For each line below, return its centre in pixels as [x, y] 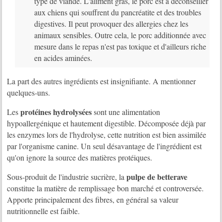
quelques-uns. [29, 93]
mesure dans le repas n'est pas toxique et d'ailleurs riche [120, 47]
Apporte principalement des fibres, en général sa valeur [93, 200]
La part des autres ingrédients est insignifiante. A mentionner [102, 81]
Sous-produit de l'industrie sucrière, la [67, 177]
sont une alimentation [126, 112]
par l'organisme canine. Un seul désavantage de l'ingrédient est [105, 146]
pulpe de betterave [157, 177]
